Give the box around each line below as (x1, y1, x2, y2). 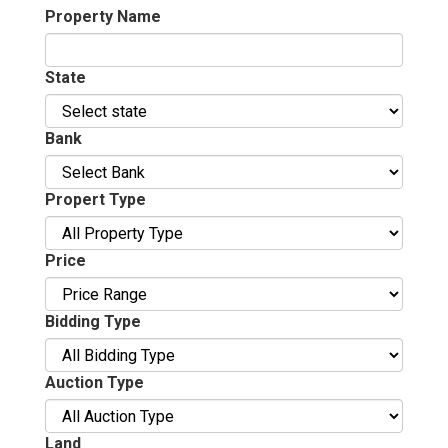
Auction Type (45, 373, 144, 392)
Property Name (45, 7, 161, 26)
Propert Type (45, 190, 146, 209)
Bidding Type (45, 312, 141, 331)
